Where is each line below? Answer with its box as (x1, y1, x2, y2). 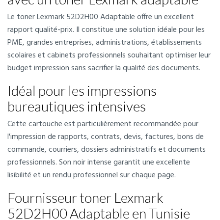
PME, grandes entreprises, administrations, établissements (7, 36, 202, 49)
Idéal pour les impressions (7, 82, 157, 99)
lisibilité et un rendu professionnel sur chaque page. (7, 169, 176, 182)
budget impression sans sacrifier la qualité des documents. (7, 62, 200, 75)
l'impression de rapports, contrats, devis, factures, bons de (7, 131, 204, 143)
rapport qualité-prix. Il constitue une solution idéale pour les (7, 24, 205, 36)
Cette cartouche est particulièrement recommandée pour (7, 118, 198, 131)
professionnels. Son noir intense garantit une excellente (7, 156, 190, 169)
